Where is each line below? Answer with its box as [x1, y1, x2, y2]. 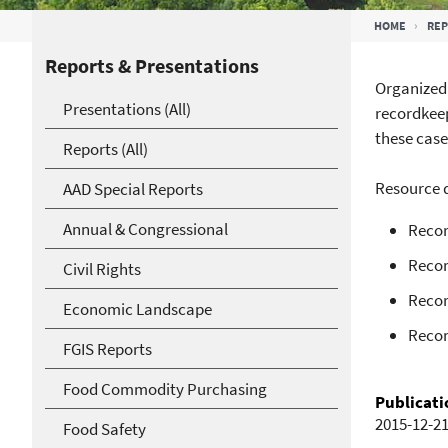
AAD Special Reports [63, 177, 203, 200]
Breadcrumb [62, 10, 227, 48]
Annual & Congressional [63, 217, 228, 240]
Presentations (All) [63, 97, 191, 120]
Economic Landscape [63, 297, 212, 320]
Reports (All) [63, 137, 148, 160]
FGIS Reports [63, 337, 152, 360]
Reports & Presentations [45, 53, 259, 78]
